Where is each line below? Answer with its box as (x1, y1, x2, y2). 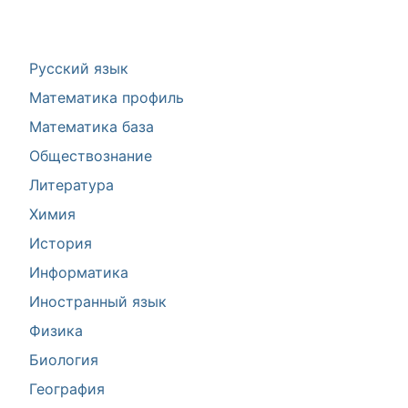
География (29, 380, 105, 398)
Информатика (29, 263, 128, 281)
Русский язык (29, 59, 128, 77)
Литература (29, 176, 114, 194)
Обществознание (29, 147, 152, 165)
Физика (29, 321, 83, 340)
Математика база (29, 117, 154, 136)
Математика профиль (29, 88, 184, 107)
